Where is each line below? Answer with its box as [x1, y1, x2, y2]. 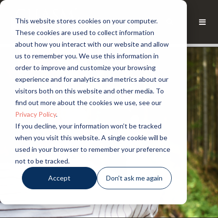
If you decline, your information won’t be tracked [15, 121, 162, 130]
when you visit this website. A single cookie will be [15, 133, 167, 142]
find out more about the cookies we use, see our [15, 98, 162, 107]
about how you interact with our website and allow [15, 39, 169, 48]
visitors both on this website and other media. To [15, 86, 164, 95]
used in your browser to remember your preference [15, 145, 170, 153]
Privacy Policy [15, 109, 56, 118]
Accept [48, 173, 71, 182]
